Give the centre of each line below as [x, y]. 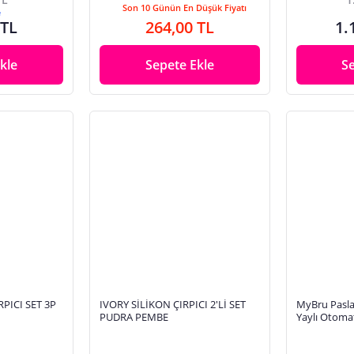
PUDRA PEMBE [134, 316]
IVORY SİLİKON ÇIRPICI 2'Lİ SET [172, 304]
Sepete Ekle [179, 64]
